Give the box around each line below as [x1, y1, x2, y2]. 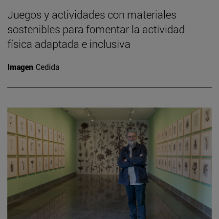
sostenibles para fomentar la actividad [7, 22, 185, 36]
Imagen [7, 61, 33, 72]
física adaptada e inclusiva [7, 36, 131, 51]
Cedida [36, 61, 60, 72]
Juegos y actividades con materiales [7, 7, 176, 22]
